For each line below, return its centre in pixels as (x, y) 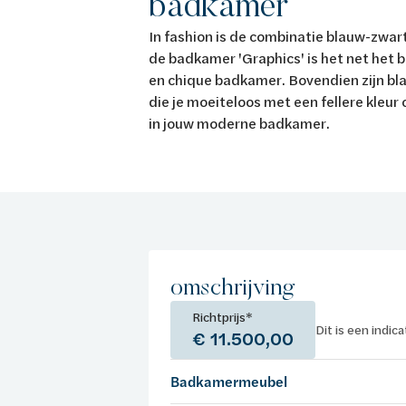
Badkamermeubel (229, 382)
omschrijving (233, 286)
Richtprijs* (222, 317)
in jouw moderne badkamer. (242, 123)
